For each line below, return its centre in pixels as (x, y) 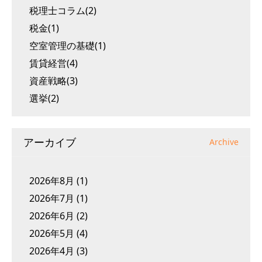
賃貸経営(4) (54, 63)
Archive (224, 142)
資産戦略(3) (54, 81)
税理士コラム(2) (63, 11)
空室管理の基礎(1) (68, 46)
